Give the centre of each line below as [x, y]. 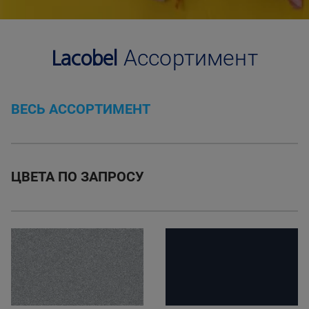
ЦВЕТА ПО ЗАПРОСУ [78, 178]
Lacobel [84, 59]
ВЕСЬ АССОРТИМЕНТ [81, 110]
